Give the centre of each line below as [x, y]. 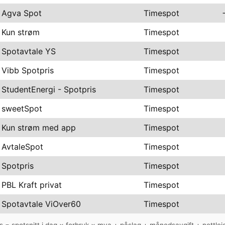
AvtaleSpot [22, 146]
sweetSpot [22, 108]
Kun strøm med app [39, 127]
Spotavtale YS [29, 51]
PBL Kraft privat [32, 185]
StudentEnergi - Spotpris [49, 89]
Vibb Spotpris [28, 70]
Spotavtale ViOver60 [41, 204]
